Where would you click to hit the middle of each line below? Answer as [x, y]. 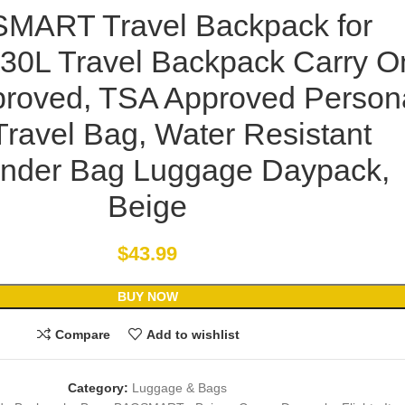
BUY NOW [147, 297]
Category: [98, 388]
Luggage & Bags [179, 388]
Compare [83, 334]
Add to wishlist [193, 334]
